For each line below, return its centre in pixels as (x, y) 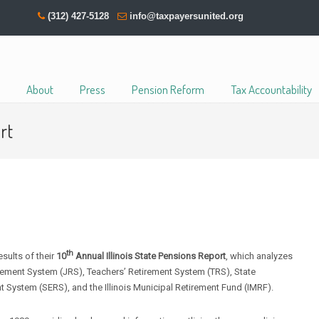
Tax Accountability (271, 89)
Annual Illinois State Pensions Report (150, 256)
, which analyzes (260, 256)
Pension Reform (168, 89)
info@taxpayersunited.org (187, 16)
